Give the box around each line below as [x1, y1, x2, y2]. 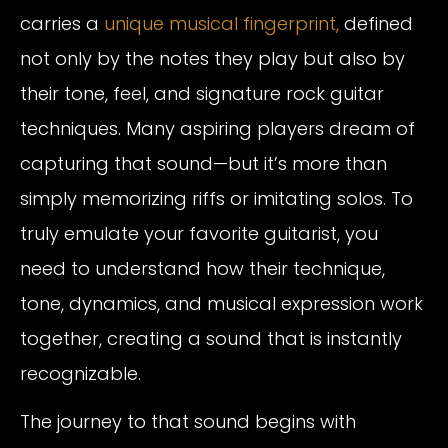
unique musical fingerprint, [99, 11, 339, 37]
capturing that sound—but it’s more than [20, 151, 387, 177]
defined [339, 11, 413, 37]
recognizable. [20, 361, 141, 387]
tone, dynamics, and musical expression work [20, 291, 423, 317]
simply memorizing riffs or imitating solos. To [20, 186, 413, 212]
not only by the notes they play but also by [20, 46, 405, 72]
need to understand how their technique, [20, 256, 385, 282]
